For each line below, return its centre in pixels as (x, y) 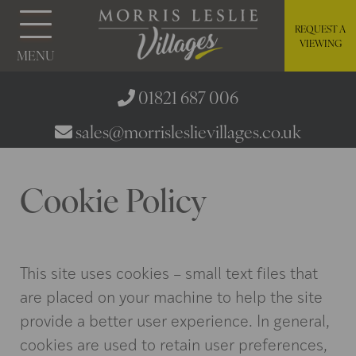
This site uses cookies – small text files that (169, 273)
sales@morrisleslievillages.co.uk (188, 131)
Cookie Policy (113, 199)
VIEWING (320, 43)
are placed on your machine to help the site (171, 296)
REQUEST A (321, 29)
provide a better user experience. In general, (175, 320)
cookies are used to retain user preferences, (174, 344)
